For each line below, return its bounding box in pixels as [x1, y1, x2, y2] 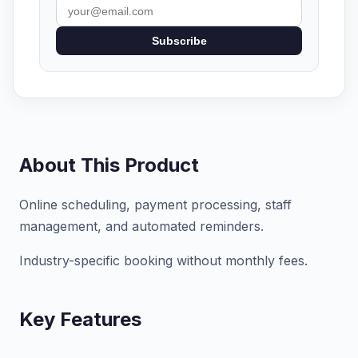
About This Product [19, 153, 199, 177]
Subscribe [151, 34, 207, 47]
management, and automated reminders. [19, 218, 264, 234]
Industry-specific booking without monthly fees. [19, 253, 308, 268]
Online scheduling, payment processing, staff [19, 197, 292, 213]
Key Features [19, 308, 141, 331]
